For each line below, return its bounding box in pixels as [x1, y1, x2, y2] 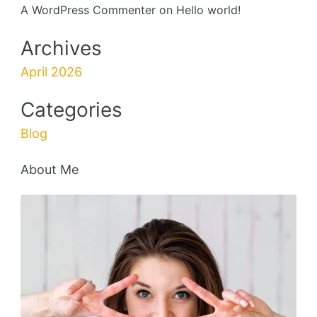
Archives [21, 36, 102, 61]
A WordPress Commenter [21, 3, 156, 18]
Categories [21, 98, 122, 122]
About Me [21, 162, 79, 178]
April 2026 [21, 64, 82, 80]
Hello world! [176, 3, 241, 18]
